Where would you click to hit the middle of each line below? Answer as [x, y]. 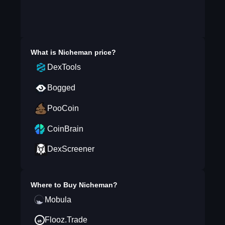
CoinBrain [65, 129]
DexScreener [71, 149]
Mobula [58, 200]
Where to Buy [54, 185]
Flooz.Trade [66, 220]
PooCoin [63, 108]
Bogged [61, 88]
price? [104, 52]
